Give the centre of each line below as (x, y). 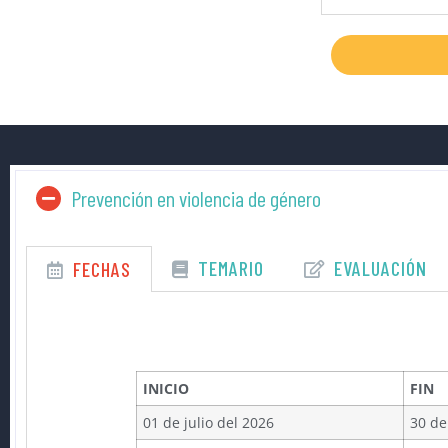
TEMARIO (231, 268)
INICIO (166, 389)
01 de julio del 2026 (209, 423)
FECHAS (102, 269)
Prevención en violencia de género (196, 198)
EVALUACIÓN (380, 268)
